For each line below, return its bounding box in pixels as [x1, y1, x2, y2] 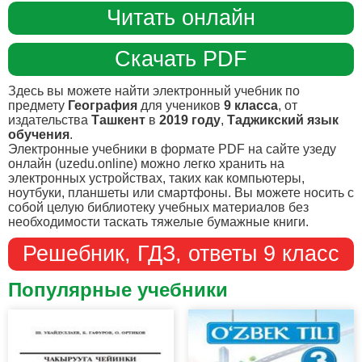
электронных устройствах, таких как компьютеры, [8, 170, 305, 185]
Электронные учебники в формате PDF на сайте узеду [8, 141, 336, 156]
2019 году [159, 112, 221, 127]
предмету [8, 98, 68, 112]
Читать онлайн [107, 5, 255, 30]
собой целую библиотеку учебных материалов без [8, 200, 309, 214]
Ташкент [91, 112, 145, 127]
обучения [8, 127, 69, 141]
